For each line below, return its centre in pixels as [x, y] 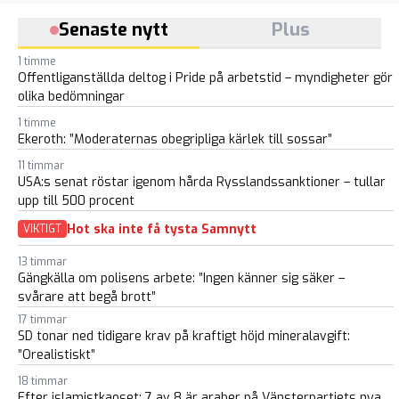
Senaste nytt [113, 30]
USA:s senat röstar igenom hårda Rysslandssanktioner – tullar [202, 183]
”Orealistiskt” [57, 355]
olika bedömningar [71, 97]
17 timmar [42, 320]
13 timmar [42, 262]
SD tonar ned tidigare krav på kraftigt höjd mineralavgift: [184, 337]
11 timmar [41, 166]
